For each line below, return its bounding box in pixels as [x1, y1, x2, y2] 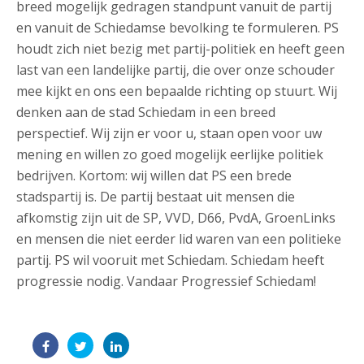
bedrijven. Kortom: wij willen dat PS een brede [16, 167, 292, 184]
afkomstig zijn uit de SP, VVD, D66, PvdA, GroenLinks [16, 209, 336, 227]
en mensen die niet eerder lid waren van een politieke [16, 230, 341, 248]
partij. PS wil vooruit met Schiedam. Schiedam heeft [16, 251, 324, 269]
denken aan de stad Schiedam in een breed [16, 103, 275, 121]
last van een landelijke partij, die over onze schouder [16, 61, 335, 79]
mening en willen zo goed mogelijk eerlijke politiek [16, 145, 323, 163]
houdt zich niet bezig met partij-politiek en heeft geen [16, 40, 344, 58]
